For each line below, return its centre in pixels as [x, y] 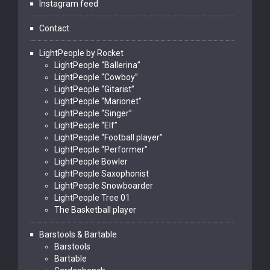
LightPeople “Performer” [101, 149]
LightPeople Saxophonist [102, 174]
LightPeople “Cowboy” [96, 77]
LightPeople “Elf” [86, 125]
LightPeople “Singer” [93, 113]
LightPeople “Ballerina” [97, 65]
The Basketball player [95, 210]
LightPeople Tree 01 [92, 198]
